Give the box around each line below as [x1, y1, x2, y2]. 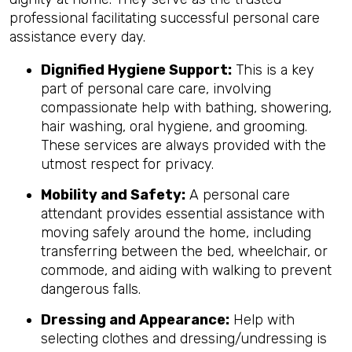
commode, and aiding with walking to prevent [41, 262, 332, 279]
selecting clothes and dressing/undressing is [41, 330, 327, 347]
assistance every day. [9, 28, 145, 46]
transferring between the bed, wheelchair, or [41, 243, 328, 260]
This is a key [232, 61, 314, 79]
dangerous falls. [41, 280, 141, 298]
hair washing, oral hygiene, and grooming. [41, 118, 307, 135]
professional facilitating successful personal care [9, 9, 320, 27]
